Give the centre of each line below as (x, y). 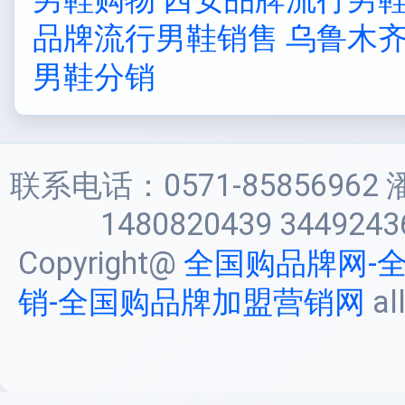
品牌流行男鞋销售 (155, 38)
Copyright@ (100, 263)
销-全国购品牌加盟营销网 (191, 302)
